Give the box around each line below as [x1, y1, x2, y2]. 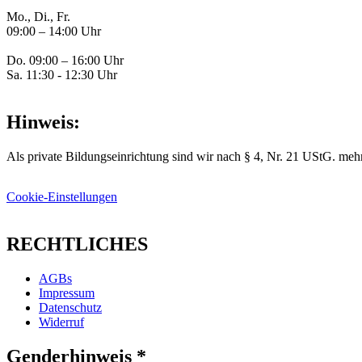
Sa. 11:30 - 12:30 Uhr [6, 68, 117, 82]
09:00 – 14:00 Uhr [6, 24, 101, 39]
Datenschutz [39, 300, 102, 314]
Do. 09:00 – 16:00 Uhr [6, 53, 124, 68]
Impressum [39, 285, 95, 300]
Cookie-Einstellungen [6, 190, 117, 204]
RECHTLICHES [6, 234, 148, 255]
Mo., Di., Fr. [6, 10, 70, 24]
